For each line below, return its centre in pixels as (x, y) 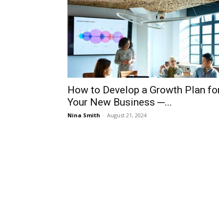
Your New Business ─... (120, 102)
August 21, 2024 (127, 115)
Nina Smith (84, 115)
